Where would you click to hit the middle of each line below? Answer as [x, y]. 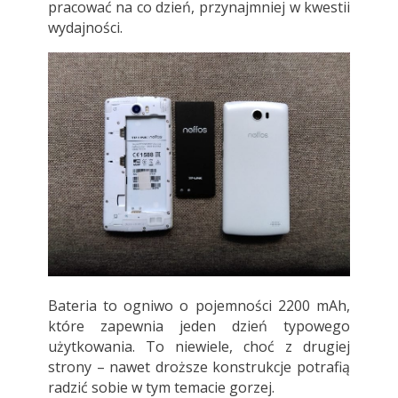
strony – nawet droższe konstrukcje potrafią [199, 367]
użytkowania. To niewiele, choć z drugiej [199, 347]
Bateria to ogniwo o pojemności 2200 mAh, [199, 306]
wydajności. [85, 27]
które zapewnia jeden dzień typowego [199, 326]
